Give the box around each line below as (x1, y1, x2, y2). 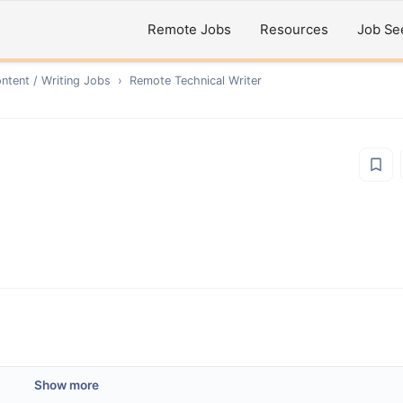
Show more (34, 378, 99, 392)
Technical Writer (175, 74, 262, 87)
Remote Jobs (148, 22, 231, 38)
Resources (260, 22, 328, 38)
